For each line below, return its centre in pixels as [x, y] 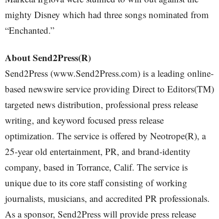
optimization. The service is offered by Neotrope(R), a [105, 136]
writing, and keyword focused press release [84, 120]
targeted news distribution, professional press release [101, 104]
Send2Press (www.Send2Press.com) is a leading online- [109, 73]
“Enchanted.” [30, 30]
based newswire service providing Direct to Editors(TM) [109, 89]
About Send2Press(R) [48, 57]
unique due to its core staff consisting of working [96, 183]
